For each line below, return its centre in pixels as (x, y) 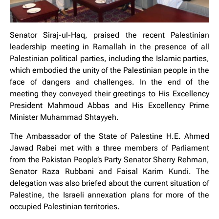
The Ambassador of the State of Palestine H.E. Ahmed (109, 136)
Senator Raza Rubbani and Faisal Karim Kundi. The (109, 171)
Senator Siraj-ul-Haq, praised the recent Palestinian (109, 35)
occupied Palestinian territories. (65, 206)
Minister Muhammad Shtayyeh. (64, 117)
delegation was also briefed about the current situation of (109, 183)
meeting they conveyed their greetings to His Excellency (109, 94)
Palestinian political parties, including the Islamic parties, (109, 59)
